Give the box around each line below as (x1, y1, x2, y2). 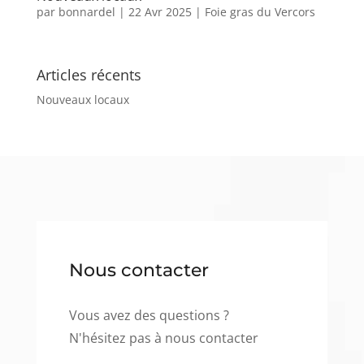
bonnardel (58, 3, 115, 19)
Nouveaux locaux (36, 91, 129, 107)
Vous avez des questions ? (68, 305, 229, 324)
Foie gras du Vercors (204, 3, 315, 19)
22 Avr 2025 (128, 3, 192, 19)
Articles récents (36, 64, 141, 84)
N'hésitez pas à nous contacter (68, 328, 258, 347)
